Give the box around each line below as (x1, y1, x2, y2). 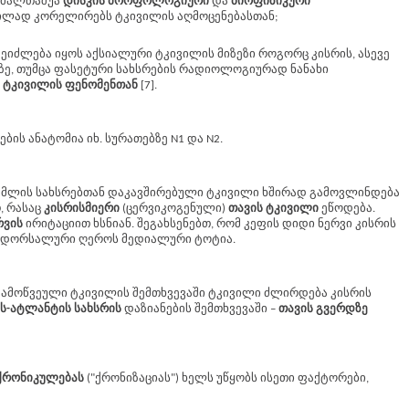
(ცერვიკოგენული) (122, 203, 228, 215)
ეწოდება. (319, 203, 375, 215)
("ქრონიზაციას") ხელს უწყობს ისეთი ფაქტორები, (84, 372, 369, 384)
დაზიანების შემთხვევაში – (121, 303, 278, 315)
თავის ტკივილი (228, 203, 319, 215)
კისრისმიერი (44, 203, 122, 215)
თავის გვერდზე (278, 303, 368, 315)
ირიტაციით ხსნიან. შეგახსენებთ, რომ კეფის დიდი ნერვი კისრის (23, 218, 396, 230)
